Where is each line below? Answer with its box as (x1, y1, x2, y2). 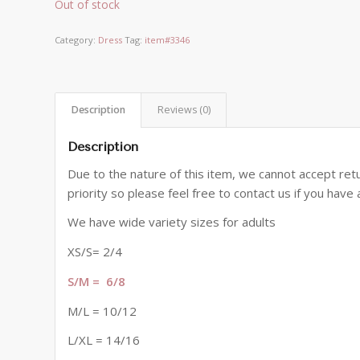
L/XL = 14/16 (67, 332, 141, 349)
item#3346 (145, 33, 190, 46)
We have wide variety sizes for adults (67, 214, 276, 231)
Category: (55, 33, 99, 46)
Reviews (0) (157, 102, 211, 117)
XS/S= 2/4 (67, 243, 123, 260)
